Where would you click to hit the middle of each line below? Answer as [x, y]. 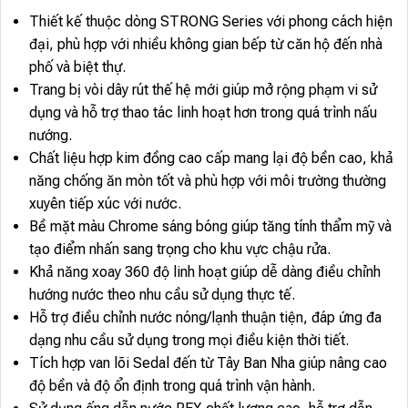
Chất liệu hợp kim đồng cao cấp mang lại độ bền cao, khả [211, 158]
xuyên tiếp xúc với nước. [105, 203]
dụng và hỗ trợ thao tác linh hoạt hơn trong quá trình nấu [203, 112]
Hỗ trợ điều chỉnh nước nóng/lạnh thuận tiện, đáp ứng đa [205, 317]
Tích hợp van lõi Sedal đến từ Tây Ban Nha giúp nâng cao [208, 362]
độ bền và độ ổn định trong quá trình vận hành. [172, 385]
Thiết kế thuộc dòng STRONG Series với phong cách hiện [210, 21]
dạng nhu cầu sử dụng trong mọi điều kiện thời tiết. [189, 340]
